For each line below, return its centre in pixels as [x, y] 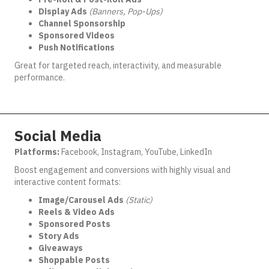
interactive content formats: [68, 182]
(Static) [139, 200]
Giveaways [61, 248]
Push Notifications [77, 47]
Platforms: [37, 152]
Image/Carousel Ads [81, 200]
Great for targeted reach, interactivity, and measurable [118, 65]
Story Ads [59, 236]
